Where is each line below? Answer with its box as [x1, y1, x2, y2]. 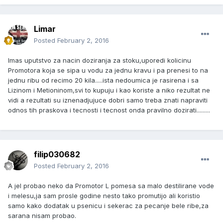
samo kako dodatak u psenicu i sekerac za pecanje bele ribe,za [8, 202, 209, 210]
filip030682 [34, 149, 80, 160]
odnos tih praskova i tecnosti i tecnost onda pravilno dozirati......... [8, 106, 210, 114]
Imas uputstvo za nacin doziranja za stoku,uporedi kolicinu [8, 56, 191, 65]
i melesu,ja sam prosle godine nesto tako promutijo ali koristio [8, 192, 200, 200]
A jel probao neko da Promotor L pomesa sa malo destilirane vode [8, 182, 214, 190]
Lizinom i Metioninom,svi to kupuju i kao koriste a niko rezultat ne [8, 86, 210, 95]
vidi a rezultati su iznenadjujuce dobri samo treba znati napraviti [8, 96, 208, 105]
